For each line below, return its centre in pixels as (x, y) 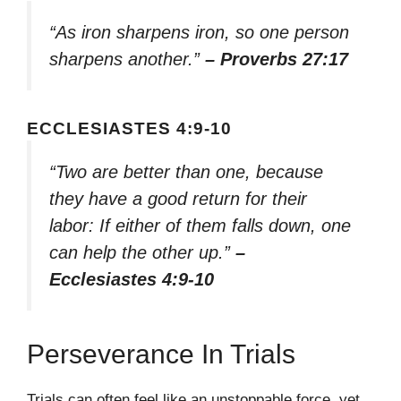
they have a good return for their (178, 199)
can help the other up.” (142, 253)
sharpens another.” (127, 59)
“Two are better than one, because (186, 172)
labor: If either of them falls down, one (200, 226)
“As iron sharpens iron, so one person (199, 32)
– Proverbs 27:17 (277, 59)
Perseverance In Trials (161, 354)
